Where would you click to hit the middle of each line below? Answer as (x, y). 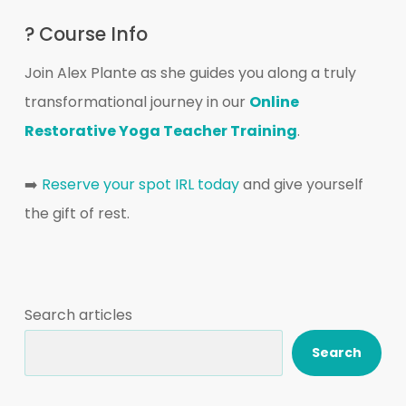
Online (274, 102)
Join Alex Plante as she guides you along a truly (190, 73)
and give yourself (301, 185)
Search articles (78, 315)
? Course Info (86, 34)
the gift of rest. (77, 214)
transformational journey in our (136, 102)
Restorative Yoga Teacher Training (160, 131)
